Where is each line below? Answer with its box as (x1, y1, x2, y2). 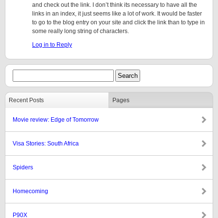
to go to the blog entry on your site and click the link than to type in (32, 19, 205, 26)
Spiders (13, 164, 33, 171)
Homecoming (13, 188, 48, 195)
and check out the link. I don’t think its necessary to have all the (32, 1, 197, 8)
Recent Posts (9, 97, 44, 104)
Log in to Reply (32, 41, 72, 48)
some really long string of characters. (32, 28, 129, 35)
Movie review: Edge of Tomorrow (13, 116, 99, 123)
